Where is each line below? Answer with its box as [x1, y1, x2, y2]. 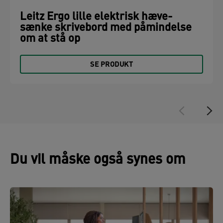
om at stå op [20, 33, 80, 45]
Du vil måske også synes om [10, 153, 186, 168]
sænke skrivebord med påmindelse [20, 22, 192, 34]
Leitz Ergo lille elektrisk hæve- [20, 11, 172, 23]
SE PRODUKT [90, 61, 133, 69]
